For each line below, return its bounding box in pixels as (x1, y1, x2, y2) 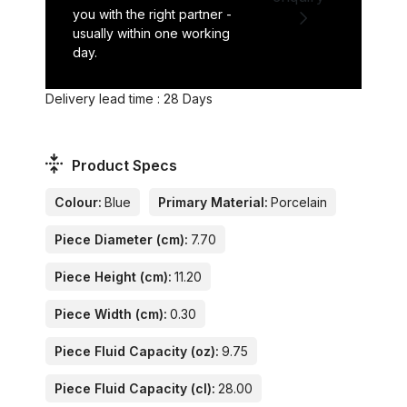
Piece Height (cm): (55, 269, 172, 285)
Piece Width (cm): (55, 306, 167, 323)
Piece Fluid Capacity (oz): (55, 343, 219, 360)
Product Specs (72, 156, 178, 175)
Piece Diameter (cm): (55, 232, 188, 248)
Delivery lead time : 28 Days (45, 90, 213, 106)
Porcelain (271, 194, 327, 211)
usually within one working (73, 25, 230, 41)
